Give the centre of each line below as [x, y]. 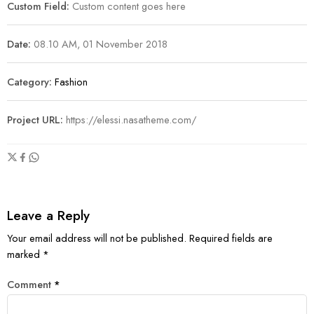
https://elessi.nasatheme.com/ [131, 120]
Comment [30, 284]
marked [25, 254]
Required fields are [231, 238]
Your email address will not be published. [97, 238]
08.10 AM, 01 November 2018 [99, 44]
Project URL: [36, 120]
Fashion [71, 82]
